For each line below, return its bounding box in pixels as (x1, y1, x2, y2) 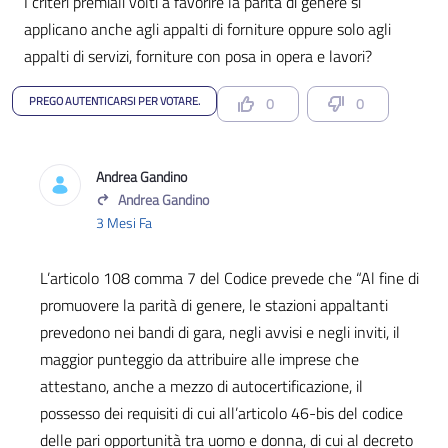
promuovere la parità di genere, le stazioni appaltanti (40, 293, 388, 317)
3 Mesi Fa (96, 212, 152, 233)
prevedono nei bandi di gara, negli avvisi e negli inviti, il (40, 320, 400, 344)
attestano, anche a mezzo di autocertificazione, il (40, 374, 363, 398)
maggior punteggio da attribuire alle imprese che (40, 347, 359, 371)
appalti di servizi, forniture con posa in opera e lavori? (24, 44, 372, 68)
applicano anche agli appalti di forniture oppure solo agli (24, 17, 391, 41)
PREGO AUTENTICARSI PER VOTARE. (29, 93, 200, 109)
